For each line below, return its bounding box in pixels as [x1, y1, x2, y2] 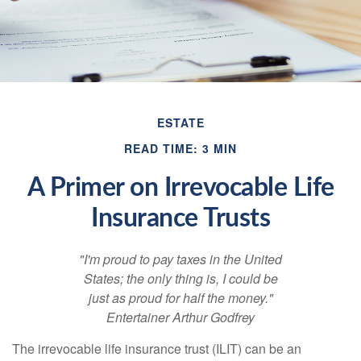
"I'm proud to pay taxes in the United [79, 250, 282, 268]
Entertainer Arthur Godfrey [106, 308, 255, 326]
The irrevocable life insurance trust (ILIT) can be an [12, 339, 301, 358]
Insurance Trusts [91, 205, 270, 231]
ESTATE [156, 114, 205, 131]
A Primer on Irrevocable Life [27, 175, 334, 201]
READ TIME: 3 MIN [124, 140, 237, 156]
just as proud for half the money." [88, 288, 273, 307]
